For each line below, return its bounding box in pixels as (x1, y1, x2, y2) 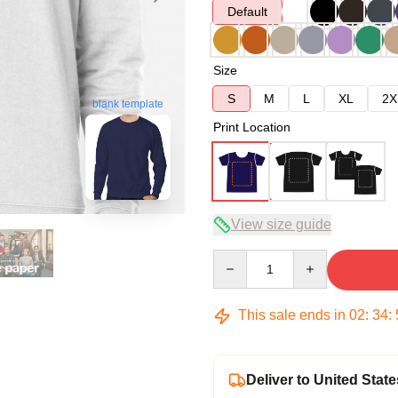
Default (227, 4, 267, 19)
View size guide (231, 217, 331, 232)
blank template (92, 98, 163, 111)
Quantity (212, 251, 259, 265)
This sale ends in (235, 307, 349, 322)
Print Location (213, 120, 291, 134)
